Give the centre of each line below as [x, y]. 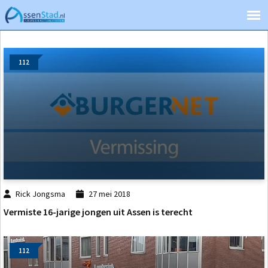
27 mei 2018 [109, 194]
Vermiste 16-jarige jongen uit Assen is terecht [98, 212]
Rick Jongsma [41, 194]
